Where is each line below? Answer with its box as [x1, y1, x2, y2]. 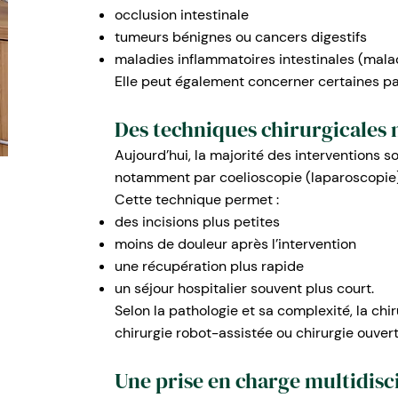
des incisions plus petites [114, 212, 280, 231]
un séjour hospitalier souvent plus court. [114, 279, 374, 298]
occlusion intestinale [114, 5, 249, 24]
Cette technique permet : [114, 190, 279, 209]
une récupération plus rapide [114, 257, 304, 275]
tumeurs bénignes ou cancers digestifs [114, 28, 367, 46]
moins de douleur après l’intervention [114, 235, 356, 253]
